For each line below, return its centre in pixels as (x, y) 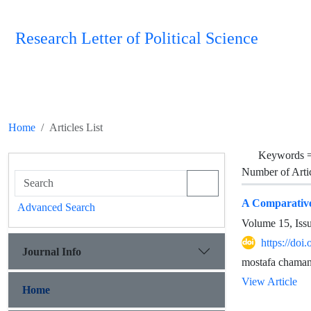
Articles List (76, 127)
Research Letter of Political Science (137, 39)
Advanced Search (56, 207)
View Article (269, 281)
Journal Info (52, 251)
